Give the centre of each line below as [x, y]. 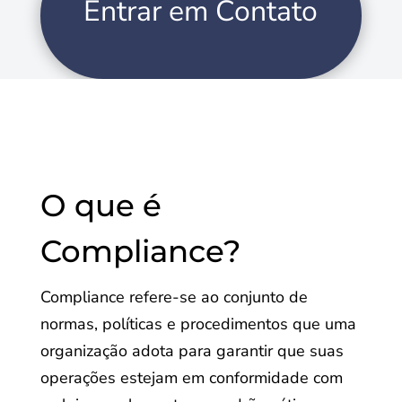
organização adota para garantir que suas [192, 351]
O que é [100, 205]
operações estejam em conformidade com [191, 378]
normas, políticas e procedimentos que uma [198, 324]
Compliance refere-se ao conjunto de [174, 297]
